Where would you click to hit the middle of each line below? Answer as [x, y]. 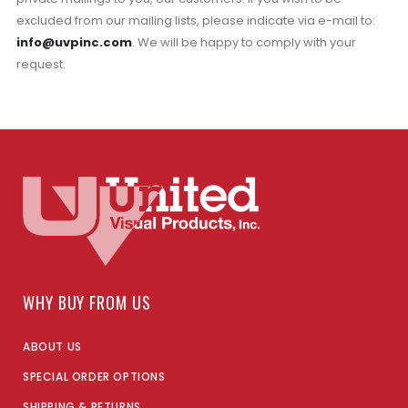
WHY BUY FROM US [87, 302]
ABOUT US [52, 346]
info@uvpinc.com [74, 43]
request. [41, 65]
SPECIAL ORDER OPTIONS [94, 376]
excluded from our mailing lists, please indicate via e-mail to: [195, 21]
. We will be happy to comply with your [244, 43]
